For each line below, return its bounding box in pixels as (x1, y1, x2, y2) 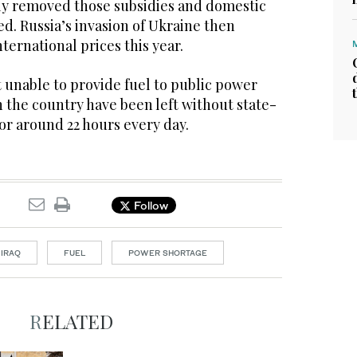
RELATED (41, 308, 113, 335)
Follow (131, 198, 168, 212)
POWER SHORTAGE (128, 248, 207, 258)
